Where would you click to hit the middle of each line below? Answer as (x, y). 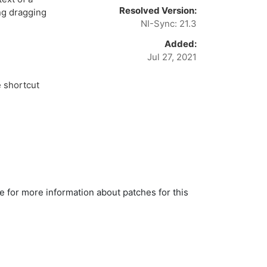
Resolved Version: (158, 10)
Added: (181, 44)
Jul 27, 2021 (172, 57)
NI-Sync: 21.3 (169, 24)
